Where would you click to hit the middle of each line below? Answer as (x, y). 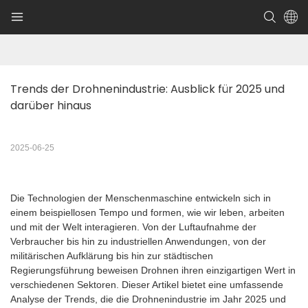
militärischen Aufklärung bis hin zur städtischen (112, 256)
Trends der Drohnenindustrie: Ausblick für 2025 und (147, 89)
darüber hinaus (51, 106)
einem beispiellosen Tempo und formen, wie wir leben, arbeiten (147, 213)
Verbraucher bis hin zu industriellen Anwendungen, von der (138, 242)
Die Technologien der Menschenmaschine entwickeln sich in (141, 198)
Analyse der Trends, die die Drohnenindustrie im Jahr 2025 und (148, 299)
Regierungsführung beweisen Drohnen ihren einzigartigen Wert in (153, 271)
